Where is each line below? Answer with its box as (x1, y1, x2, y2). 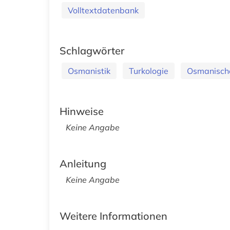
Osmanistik (68, 65, 110, 76)
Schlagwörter (60, 44, 124, 57)
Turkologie (129, 65, 168, 76)
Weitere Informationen (60, 209, 167, 222)
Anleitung (60, 157, 106, 170)
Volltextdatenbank (68, 5, 139, 15)
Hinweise (60, 104, 104, 118)
